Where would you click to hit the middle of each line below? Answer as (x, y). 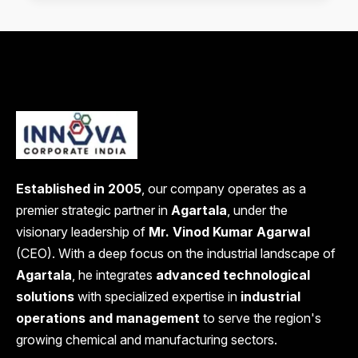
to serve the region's (261, 318)
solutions (45, 297)
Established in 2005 (79, 189)
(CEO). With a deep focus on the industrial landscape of (176, 254)
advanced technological (233, 275)
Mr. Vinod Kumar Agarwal (229, 232)
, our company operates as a (224, 189)
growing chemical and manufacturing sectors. (147, 340)
